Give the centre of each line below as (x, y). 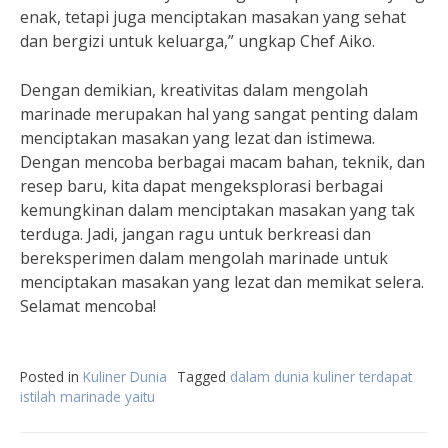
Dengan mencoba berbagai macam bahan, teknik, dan (222, 162)
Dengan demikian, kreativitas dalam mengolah (194, 90)
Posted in (51, 376)
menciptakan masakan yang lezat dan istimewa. (197, 138)
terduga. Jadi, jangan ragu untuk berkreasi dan (195, 234)
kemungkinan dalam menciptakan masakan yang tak (217, 210)
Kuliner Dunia (125, 376)
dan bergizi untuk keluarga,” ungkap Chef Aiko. (197, 41)
